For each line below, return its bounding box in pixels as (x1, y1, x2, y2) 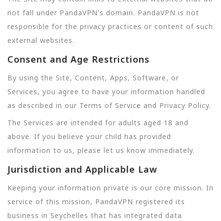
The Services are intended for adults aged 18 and (7, 117, 188, 127)
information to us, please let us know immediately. (7, 145, 195, 155)
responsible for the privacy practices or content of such (7, 21, 213, 31)
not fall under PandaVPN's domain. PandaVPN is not (7, 7, 199, 17)
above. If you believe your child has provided (7, 131, 171, 141)
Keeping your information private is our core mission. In (7, 183, 214, 192)
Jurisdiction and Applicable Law (7, 163, 157, 175)
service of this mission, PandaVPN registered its (7, 197, 185, 206)
